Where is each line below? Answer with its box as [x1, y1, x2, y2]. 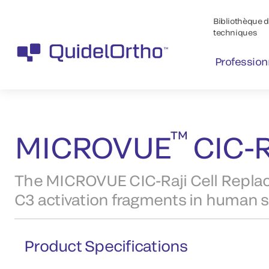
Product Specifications [24, 236, 188, 255]
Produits [14, 76, 46, 86]
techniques [213, 28, 257, 37]
